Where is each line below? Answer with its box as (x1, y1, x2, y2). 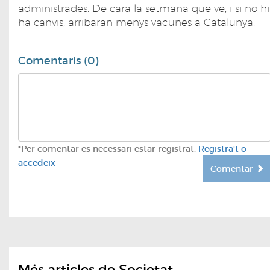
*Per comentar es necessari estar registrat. (18, 143, 198, 155)
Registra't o (198, 143, 246, 155)
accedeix (18, 157, 55, 169)
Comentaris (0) (18, 54, 98, 68)
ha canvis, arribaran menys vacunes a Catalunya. (18, 16, 255, 29)
